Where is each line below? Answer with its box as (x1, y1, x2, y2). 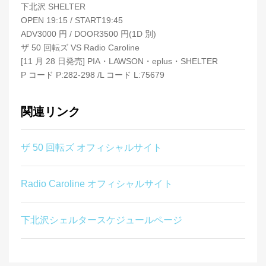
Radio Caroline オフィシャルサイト (21, 178, 173, 189)
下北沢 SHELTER (21, 1, 85, 11)
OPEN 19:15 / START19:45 (21, 15, 123, 25)
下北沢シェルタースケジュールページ (21, 214, 182, 225)
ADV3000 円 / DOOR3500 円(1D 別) (21, 28, 156, 39)
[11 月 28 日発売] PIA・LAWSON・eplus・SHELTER (21, 56, 218, 66)
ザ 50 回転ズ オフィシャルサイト (21, 142, 162, 153)
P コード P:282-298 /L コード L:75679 (21, 69, 164, 80)
